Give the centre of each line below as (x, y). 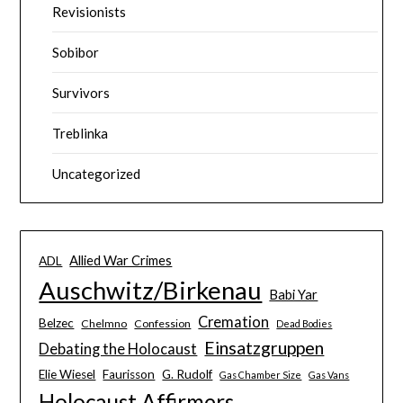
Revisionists (90, 11)
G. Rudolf (188, 374)
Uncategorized (97, 173)
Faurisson (129, 374)
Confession (163, 323)
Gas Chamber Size (261, 374)
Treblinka (81, 133)
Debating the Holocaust (118, 349)
